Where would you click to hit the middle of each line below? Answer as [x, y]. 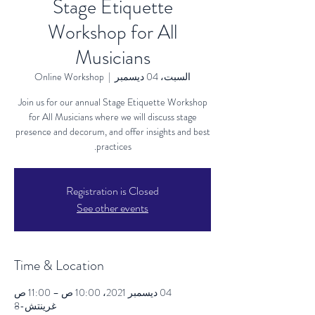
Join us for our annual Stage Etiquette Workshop [112, 102]
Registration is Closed [112, 191]
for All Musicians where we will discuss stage [112, 117]
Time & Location [59, 265]
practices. [114, 146]
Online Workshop [69, 77]
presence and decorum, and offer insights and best [112, 131]
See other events [112, 208]
